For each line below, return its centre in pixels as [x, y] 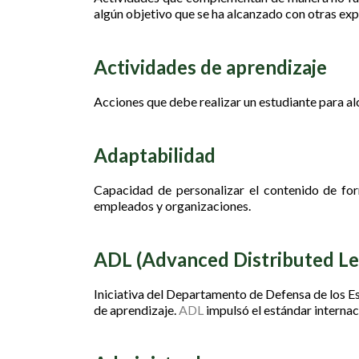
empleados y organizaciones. [172, 206]
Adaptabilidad [155, 155]
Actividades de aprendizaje [210, 67]
